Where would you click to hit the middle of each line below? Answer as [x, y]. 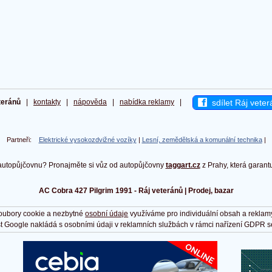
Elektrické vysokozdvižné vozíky [87, 140]
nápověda [90, 102]
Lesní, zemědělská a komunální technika [202, 140]
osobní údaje [107, 214]
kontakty [47, 102]
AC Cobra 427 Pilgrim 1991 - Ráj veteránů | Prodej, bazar [136, 191]
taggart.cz [183, 165]
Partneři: [22, 140]
